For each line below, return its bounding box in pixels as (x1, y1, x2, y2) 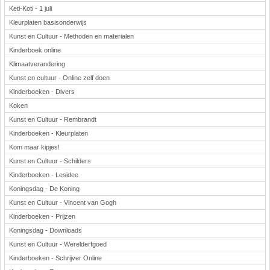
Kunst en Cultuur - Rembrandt (9, 116, 96, 123)
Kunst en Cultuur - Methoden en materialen (9, 33, 134, 40)
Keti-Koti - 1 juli (9, 5, 52, 12)
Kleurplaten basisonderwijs (9, 19, 87, 26)
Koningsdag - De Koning (9, 185, 80, 192)
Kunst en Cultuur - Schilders (9, 157, 91, 165)
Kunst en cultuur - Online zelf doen (9, 74, 110, 81)
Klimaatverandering (9, 60, 65, 67)
